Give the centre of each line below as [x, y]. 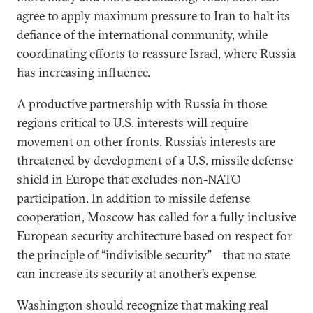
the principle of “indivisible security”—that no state [153, 255]
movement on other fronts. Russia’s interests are [146, 141]
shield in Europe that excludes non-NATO [129, 179]
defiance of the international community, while [142, 35]
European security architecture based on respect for [154, 236]
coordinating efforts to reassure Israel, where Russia [156, 53]
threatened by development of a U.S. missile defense [155, 160]
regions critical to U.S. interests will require [132, 123]
